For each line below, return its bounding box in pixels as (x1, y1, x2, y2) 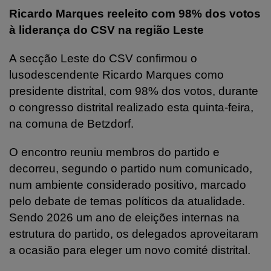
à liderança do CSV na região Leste (9, 23, 204, 36)
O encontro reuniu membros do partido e (9, 145, 220, 158)
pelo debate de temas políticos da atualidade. (9, 194, 245, 207)
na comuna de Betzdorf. (9, 117, 134, 130)
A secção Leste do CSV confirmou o (9, 51, 197, 65)
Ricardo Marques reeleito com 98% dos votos (9, 7, 261, 20)
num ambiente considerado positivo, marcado (9, 178, 246, 191)
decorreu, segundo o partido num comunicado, (9, 162, 252, 175)
